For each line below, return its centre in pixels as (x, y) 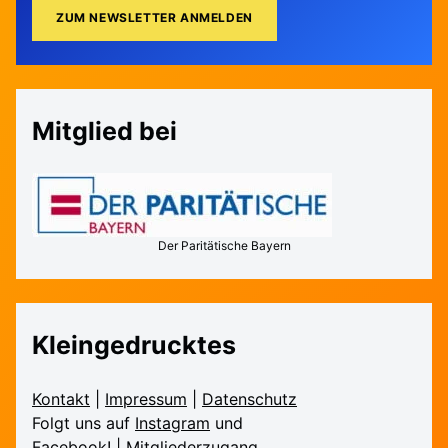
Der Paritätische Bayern (224, 246)
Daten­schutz (250, 399)
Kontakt (61, 399)
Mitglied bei (105, 131)
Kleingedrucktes (134, 345)
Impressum (146, 399)
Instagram (173, 423)
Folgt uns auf (84, 423)
